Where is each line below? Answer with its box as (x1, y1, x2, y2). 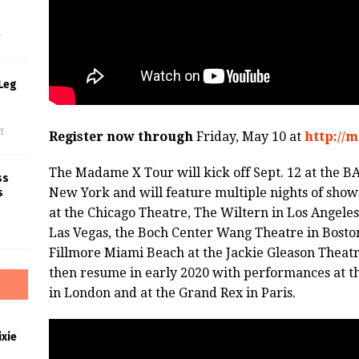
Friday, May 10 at (192, 129, 305, 145)
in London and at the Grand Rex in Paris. (48, 285, 296, 301)
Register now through (48, 129, 193, 145)
